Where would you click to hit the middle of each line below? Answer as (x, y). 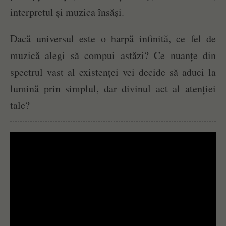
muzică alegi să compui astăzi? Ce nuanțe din (113, 55)
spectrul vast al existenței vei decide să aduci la (113, 72)
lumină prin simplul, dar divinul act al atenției (113, 88)
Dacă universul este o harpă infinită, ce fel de (113, 38)
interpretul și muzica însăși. (67, 12)
